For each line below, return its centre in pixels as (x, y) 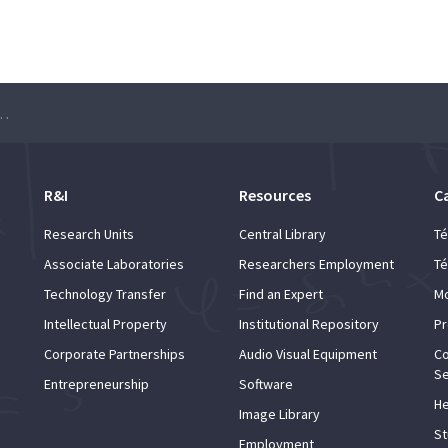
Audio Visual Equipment (308, 353)
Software (266, 383)
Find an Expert (281, 293)
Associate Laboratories (114, 263)
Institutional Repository (309, 323)
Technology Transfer (105, 293)
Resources (275, 194)
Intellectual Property (105, 323)
